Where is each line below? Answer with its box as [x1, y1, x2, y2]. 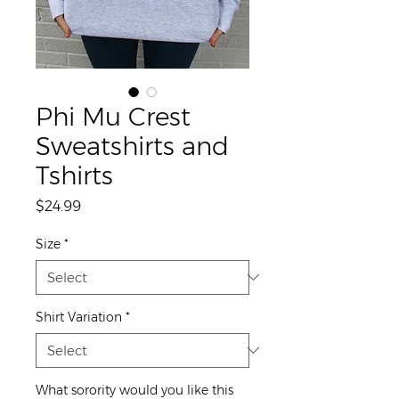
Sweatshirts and [36, 130, 229, 161]
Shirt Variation [36, 308, 122, 325]
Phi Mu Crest [36, 101, 191, 132]
